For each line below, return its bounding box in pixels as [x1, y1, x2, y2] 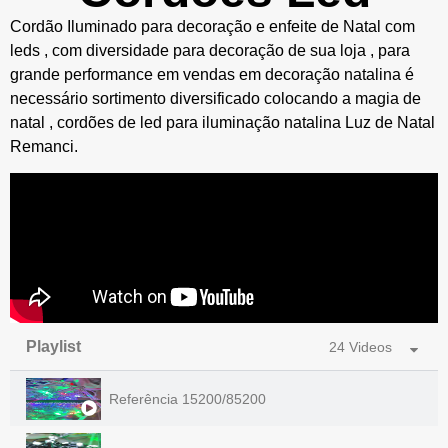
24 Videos [329, 339, 392, 356]
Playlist [26, 338, 81, 356]
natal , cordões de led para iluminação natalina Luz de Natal [10, 114, 435, 131]
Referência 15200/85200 [109, 390, 266, 407]
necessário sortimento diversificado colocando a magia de [10, 90, 421, 107]
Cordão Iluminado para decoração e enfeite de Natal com [10, 18, 415, 35]
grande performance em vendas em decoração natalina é [10, 66, 414, 83]
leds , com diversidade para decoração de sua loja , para [10, 42, 410, 59]
